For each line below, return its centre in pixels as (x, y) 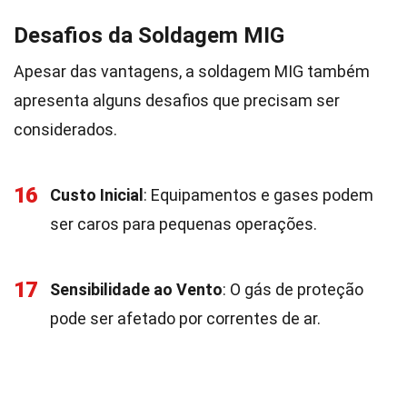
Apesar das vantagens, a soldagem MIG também (192, 71)
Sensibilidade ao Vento (136, 289)
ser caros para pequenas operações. (184, 224)
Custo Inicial (97, 195)
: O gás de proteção (293, 289)
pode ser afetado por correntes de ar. (185, 318)
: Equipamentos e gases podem (258, 195)
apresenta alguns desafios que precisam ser (177, 100)
